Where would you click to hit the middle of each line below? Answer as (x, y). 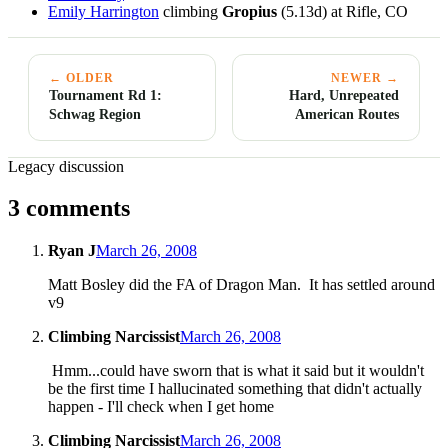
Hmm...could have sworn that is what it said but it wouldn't (236, 371)
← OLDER (81, 77)
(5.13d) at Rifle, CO (342, 11)
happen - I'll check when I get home (161, 407)
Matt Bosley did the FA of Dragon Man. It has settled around (241, 285)
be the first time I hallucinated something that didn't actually (235, 389)
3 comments (69, 208)
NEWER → (365, 77)
